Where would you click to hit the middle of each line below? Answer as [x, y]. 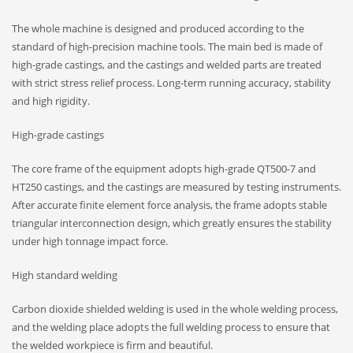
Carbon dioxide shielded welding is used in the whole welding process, [175, 309]
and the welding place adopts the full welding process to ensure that [171, 327]
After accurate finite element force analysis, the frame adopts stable [169, 205]
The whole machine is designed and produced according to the [158, 29]
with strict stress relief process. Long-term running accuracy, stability [171, 83]
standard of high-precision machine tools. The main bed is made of [167, 47]
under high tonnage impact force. [90, 242]
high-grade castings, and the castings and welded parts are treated [167, 65]
